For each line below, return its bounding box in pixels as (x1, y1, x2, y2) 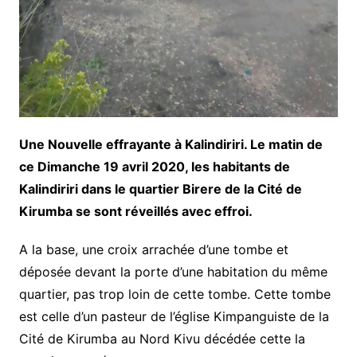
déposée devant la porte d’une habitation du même (18, 264, 328, 280)
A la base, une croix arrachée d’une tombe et (18, 241, 288, 258)
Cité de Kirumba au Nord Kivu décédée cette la (18, 331, 305, 347)
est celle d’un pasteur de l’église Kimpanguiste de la (18, 308, 329, 325)
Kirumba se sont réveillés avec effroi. (18, 203, 253, 220)
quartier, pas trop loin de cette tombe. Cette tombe (18, 286, 331, 303)
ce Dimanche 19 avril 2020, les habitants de (18, 159, 290, 175)
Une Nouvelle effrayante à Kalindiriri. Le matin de (18, 136, 323, 153)
